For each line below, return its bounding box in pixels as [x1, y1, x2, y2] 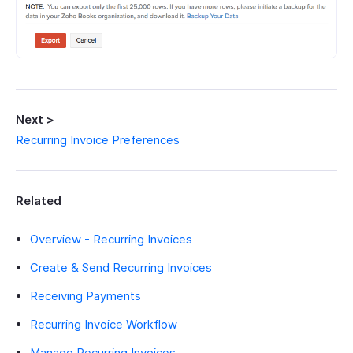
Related [16, 192, 61, 208]
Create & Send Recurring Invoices [30, 259, 212, 275]
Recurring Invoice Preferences [16, 132, 180, 147]
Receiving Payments [30, 288, 141, 303]
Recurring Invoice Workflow [30, 316, 177, 332]
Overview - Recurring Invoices [30, 231, 192, 247]
